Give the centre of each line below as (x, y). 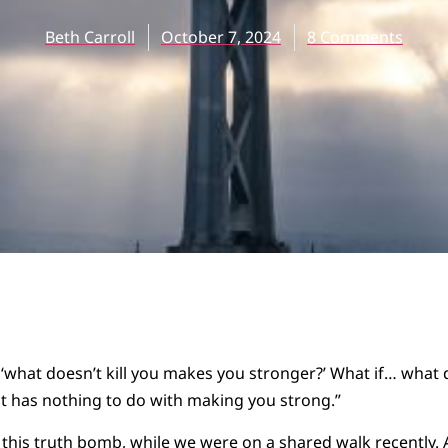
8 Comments (355, 37)
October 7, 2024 (221, 37)
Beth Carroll (90, 37)
